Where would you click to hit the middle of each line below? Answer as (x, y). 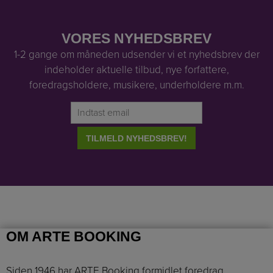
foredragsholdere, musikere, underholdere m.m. (136, 85)
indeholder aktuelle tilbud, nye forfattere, (136, 70)
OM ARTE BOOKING (74, 236)
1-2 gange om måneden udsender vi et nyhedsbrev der (136, 55)
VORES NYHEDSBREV (136, 39)
